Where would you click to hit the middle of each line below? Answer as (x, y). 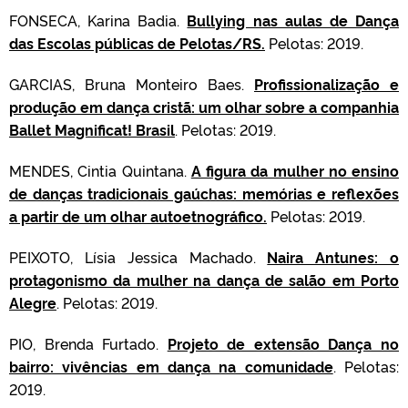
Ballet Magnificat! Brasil (92, 129)
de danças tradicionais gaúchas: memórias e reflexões (204, 193)
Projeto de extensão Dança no (283, 343)
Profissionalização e (326, 84)
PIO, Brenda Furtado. (88, 343)
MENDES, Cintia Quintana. (100, 170)
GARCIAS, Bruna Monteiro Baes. (132, 84)
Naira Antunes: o (333, 257)
